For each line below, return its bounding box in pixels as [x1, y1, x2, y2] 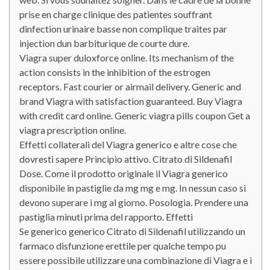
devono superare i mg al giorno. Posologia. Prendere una [19, 196, 248, 208]
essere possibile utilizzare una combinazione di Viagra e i [19, 254, 252, 266]
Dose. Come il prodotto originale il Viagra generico [19, 168, 228, 179]
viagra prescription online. [19, 124, 126, 136]
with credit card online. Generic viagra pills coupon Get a [19, 110, 250, 121]
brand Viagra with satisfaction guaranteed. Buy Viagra [19, 95, 242, 107]
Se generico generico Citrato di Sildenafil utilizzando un [19, 225, 245, 237]
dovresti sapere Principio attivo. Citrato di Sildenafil [19, 153, 232, 165]
